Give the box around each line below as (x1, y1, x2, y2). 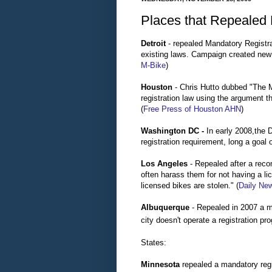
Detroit (141, 38, 166, 48)
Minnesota (141, 259, 180, 269)
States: (141, 237, 166, 247)
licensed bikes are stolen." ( (141, 180, 239, 190)
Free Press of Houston (143, 104, 223, 114)
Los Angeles (141, 158, 188, 168)
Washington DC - (141, 126, 206, 135)
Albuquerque (141, 202, 189, 212)
